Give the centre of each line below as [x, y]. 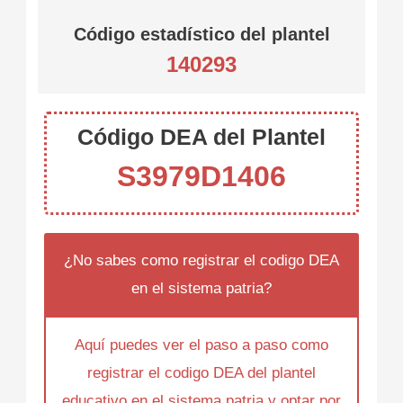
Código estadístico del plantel [201, 35]
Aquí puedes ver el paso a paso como [201, 345]
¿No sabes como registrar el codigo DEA [201, 261]
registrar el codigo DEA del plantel [201, 373]
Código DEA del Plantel [201, 137]
